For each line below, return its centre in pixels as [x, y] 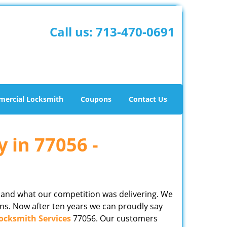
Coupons [96, 99]
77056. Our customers [114, 218]
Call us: [72, 32]
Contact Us [148, 99]
